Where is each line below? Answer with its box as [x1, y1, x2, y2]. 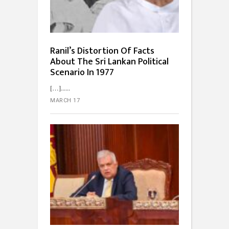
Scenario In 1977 [50, 65, 114, 81]
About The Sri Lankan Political [50, 54, 169, 70]
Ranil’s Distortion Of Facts [50, 43, 154, 59]
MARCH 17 [50, 97, 80, 104]
